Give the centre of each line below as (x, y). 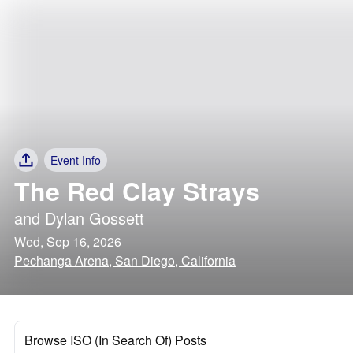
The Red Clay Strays (137, 191)
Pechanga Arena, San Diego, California (125, 260)
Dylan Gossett (95, 218)
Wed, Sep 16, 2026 (68, 242)
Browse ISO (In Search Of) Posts (115, 340)
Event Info (76, 160)
